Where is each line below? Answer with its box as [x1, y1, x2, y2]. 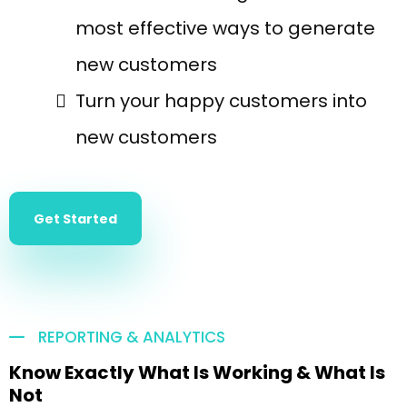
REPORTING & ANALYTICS [38, 326, 225, 348]
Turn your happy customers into [75, 88, 367, 114]
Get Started [34, 210, 117, 228]
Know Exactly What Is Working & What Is [9, 360, 385, 385]
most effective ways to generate [75, 15, 375, 41]
